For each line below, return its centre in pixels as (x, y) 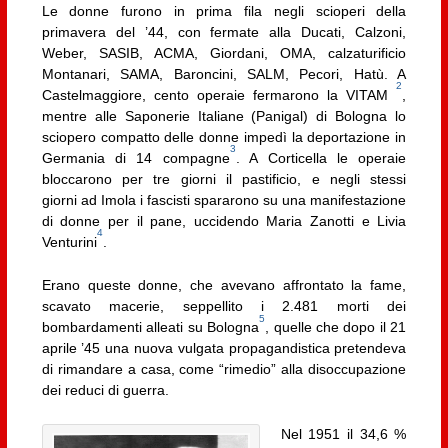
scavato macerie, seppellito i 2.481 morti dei (224, 306)
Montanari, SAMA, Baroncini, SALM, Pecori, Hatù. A (224, 73)
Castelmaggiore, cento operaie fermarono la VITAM (219, 94)
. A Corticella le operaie (321, 157)
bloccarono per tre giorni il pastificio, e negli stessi (224, 178)
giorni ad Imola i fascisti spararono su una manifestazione (224, 199)
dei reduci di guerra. (105, 390)
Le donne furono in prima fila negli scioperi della (224, 10)
